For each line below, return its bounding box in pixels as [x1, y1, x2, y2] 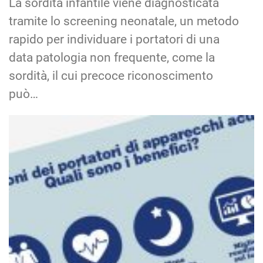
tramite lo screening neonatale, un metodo [9, 14, 239, 28]
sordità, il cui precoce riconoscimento [9, 68, 213, 83]
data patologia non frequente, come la [9, 50, 215, 65]
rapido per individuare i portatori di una [9, 32, 220, 46]
